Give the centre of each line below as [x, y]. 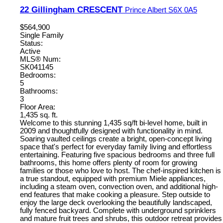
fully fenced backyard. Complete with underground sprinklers [118, 210]
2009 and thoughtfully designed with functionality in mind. [111, 131]
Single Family [42, 35]
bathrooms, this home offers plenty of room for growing [109, 163]
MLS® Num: [40, 59]
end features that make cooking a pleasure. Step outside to [115, 194]
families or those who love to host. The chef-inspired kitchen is [120, 170]
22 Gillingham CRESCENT [72, 9]
